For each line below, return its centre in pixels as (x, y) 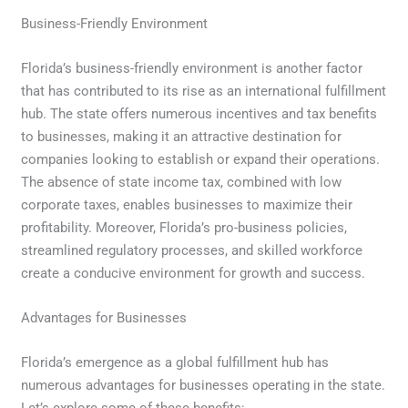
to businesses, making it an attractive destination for (182, 136)
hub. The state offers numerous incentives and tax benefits (199, 113)
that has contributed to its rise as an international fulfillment (204, 91)
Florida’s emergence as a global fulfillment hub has (175, 362)
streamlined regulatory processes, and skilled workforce (192, 250)
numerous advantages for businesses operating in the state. (204, 385)
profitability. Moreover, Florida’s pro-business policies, (184, 227)
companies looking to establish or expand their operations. (201, 159)
